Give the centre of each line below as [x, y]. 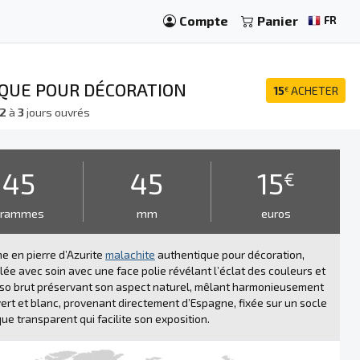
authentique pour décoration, [230, 254]
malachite [130, 254]
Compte [204, 21]
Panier [278, 21]
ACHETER [313, 91]
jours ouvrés [57, 112]
